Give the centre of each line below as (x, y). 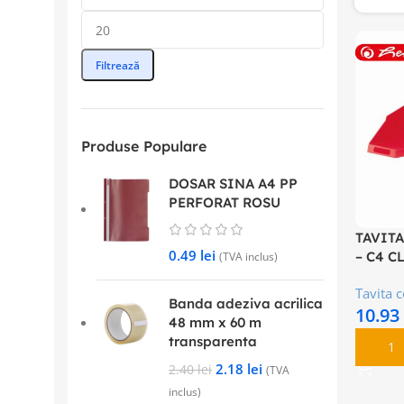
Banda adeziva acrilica (246, 303)
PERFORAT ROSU (225, 202)
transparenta (213, 341)
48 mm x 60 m (215, 322)
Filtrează (118, 65)
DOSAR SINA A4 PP (233, 184)
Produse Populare (144, 146)
